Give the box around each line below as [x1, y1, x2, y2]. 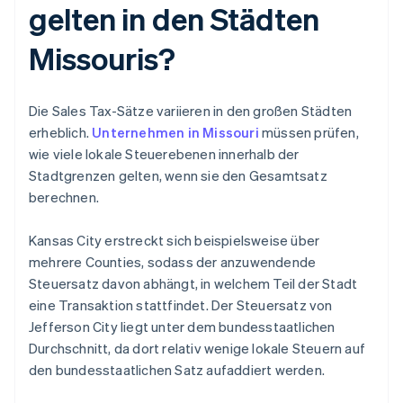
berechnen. [29, 188, 99, 207]
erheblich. [29, 123, 93, 142]
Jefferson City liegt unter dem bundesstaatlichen [29, 318, 336, 336]
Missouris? [29, 39, 175, 78]
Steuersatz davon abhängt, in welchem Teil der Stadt [29, 274, 358, 293]
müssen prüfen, [258, 123, 359, 142]
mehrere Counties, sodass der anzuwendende [29, 253, 317, 272]
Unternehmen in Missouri [92, 123, 259, 142]
